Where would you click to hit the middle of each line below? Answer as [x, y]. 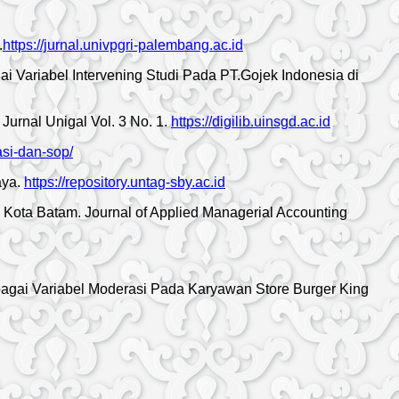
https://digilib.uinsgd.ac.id [251, 121]
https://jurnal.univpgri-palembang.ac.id [123, 45]
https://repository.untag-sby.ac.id [125, 182]
